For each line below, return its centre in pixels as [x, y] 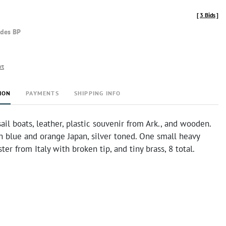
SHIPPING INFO [97, 93]
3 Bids [208, 15]
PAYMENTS [42, 93]
